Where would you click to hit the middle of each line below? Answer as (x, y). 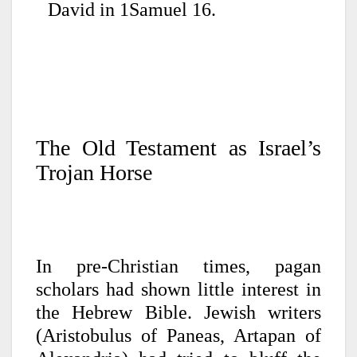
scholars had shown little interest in (178, 289)
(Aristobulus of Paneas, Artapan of (178, 335)
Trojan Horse (94, 172)
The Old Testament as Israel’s (178, 147)
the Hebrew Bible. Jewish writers (178, 312)
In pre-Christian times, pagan (178, 266)
